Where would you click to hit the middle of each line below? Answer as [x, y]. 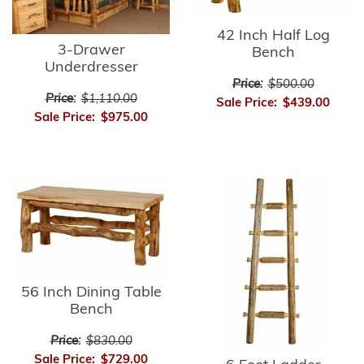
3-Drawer [91, 51]
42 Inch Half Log [273, 36]
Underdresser [91, 68]
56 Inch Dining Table [91, 293]
